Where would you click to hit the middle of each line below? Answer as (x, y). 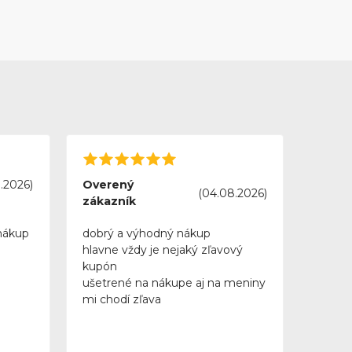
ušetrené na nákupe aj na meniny (174, 283)
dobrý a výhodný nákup (147, 234)
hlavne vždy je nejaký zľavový (163, 250)
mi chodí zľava (122, 300)
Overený (108, 185)
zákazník (110, 202)
